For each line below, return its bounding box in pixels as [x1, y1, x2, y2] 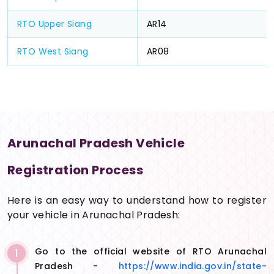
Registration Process [7, 161, 143, 179]
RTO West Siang [17, 45, 89, 58]
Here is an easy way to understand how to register [7, 193, 267, 208]
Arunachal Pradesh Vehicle [7, 135, 185, 152]
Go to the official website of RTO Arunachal [35, 245, 267, 258]
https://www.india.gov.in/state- [118, 260, 267, 273]
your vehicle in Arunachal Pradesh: [7, 208, 180, 223]
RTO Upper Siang [17, 18, 92, 31]
